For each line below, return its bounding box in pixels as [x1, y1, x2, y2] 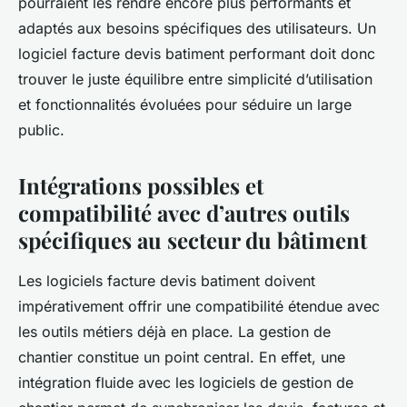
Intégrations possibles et [18, 170, 263, 200]
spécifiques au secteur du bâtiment [18, 224, 367, 254]
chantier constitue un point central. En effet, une [18, 347, 345, 366]
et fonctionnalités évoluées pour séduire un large [18, 94, 352, 114]
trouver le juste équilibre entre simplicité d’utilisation [18, 69, 372, 88]
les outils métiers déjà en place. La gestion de [18, 322, 331, 341]
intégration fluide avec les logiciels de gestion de [18, 372, 353, 392]
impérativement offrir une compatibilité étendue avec [18, 296, 380, 315]
